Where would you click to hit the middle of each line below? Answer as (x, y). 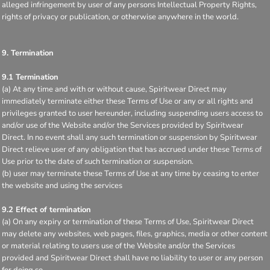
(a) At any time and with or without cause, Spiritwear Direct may (114, 89)
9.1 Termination (30, 77)
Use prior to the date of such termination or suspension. (98, 161)
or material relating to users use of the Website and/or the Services (118, 246)
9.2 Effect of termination (46, 209)
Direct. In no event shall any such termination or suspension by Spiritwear (130, 137)
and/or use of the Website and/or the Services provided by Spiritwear (123, 125)
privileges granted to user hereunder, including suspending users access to (132, 113)
